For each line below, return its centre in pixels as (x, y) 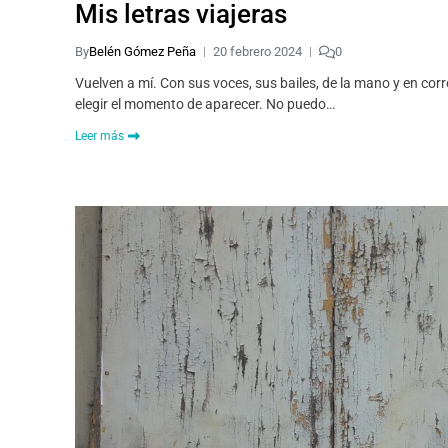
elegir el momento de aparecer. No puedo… (205, 104)
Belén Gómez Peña (142, 51)
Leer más (99, 136)
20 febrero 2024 (257, 51)
